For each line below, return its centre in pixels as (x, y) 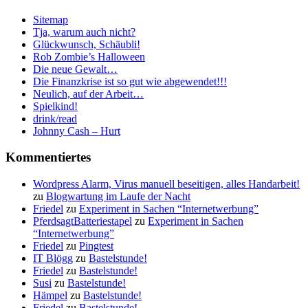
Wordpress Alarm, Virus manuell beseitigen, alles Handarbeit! (166, 184)
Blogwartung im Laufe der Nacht (118, 197)
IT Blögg (53, 258)
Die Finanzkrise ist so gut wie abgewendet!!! (130, 81)
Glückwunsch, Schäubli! (87, 44)
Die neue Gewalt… (75, 69)
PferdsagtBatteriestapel (82, 221)
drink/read (55, 118)
